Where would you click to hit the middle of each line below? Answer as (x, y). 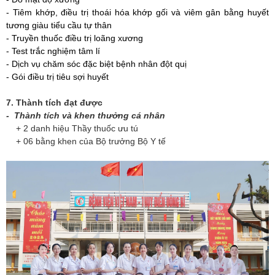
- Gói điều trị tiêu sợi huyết (57, 77)
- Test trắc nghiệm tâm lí (53, 51)
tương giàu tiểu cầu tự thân (59, 25)
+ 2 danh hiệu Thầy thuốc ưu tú (72, 129)
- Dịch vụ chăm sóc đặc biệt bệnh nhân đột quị (96, 64)
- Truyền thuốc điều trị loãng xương (75, 38)
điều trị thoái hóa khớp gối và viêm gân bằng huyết (165, 13)
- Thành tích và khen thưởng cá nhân (86, 116)
